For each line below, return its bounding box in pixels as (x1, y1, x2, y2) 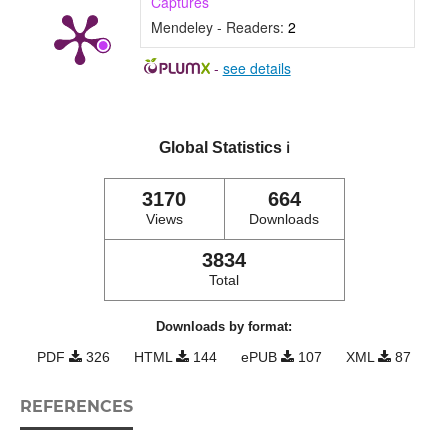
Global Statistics (158, 139, 286, 157)
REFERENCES (19, 397, 133, 417)
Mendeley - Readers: (150, 17, 288, 38)
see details (222, 58, 291, 79)
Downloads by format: (156, 319, 292, 335)
